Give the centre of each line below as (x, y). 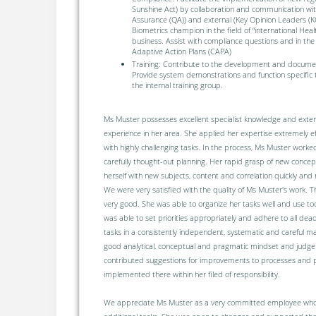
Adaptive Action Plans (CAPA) (181, 51)
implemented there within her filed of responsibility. (192, 274)
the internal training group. (177, 85)
